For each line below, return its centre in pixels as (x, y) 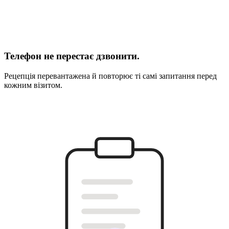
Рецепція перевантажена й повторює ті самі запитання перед (110, 76)
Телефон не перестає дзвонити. (72, 56)
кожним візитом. (33, 85)
